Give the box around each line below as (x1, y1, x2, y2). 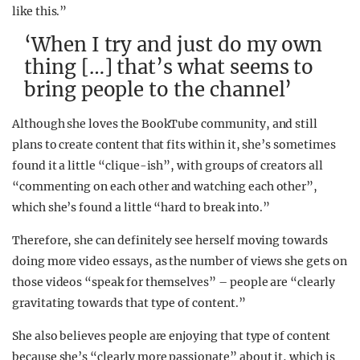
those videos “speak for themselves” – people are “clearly (12, 275, 335, 289)
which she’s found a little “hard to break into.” (12, 200, 273, 215)
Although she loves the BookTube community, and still (12, 117, 318, 131)
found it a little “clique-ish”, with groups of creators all (12, 158, 323, 173)
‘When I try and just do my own (24, 32, 323, 57)
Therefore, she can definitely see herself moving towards (12, 233, 328, 247)
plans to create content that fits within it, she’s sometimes (12, 137, 336, 152)
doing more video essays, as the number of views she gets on (12, 254, 347, 268)
